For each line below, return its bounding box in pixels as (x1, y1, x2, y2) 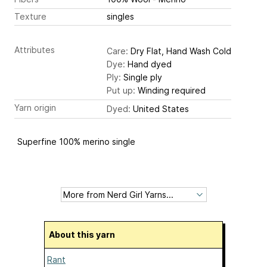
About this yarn (55, 229, 115, 240)
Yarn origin (14, 103, 56, 113)
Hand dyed (125, 59, 172, 70)
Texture (14, 11, 46, 21)
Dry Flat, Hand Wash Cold (128, 46, 231, 57)
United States (133, 104, 189, 114)
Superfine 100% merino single (17, 136, 135, 147)
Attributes (14, 45, 55, 55)
